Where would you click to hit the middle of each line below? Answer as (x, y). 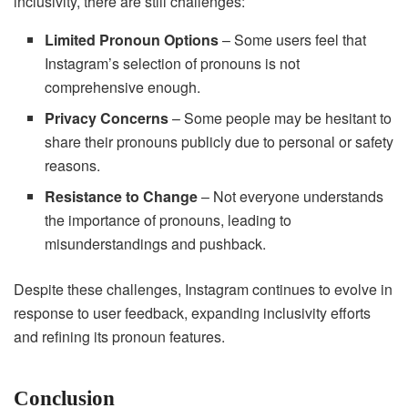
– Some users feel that (293, 39)
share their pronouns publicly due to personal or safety (219, 141)
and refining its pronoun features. (119, 336)
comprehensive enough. (123, 87)
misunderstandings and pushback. (156, 243)
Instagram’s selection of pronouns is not (173, 63)
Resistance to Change (122, 196)
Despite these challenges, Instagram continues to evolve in (203, 289)
